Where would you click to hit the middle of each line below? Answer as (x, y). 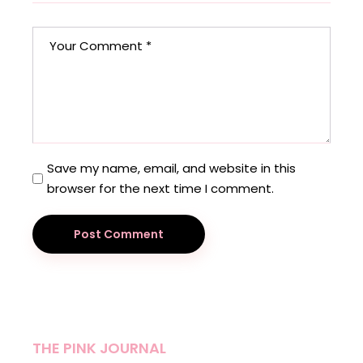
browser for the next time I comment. (161, 189)
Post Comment (119, 235)
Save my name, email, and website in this (172, 169)
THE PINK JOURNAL (99, 348)
